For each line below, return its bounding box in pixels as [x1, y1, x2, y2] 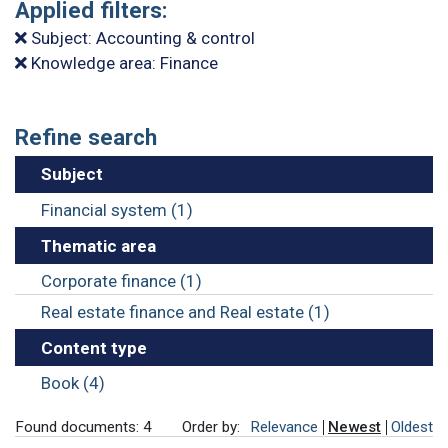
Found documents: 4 [15, 417, 152, 436]
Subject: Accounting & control [27, 28, 255, 49]
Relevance [250, 417, 318, 436]
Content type [40, 337, 147, 358]
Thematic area [40, 235, 156, 256]
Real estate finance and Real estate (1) [40, 301, 330, 322]
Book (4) [40, 373, 105, 394]
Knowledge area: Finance [27, 53, 218, 74]
